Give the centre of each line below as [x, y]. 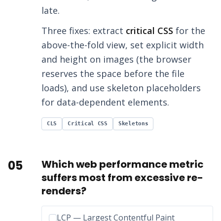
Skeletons [133, 124]
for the [189, 31]
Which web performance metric [123, 165]
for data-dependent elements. [105, 102]
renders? [64, 191]
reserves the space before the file [113, 74]
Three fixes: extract [84, 31]
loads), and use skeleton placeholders [121, 88]
